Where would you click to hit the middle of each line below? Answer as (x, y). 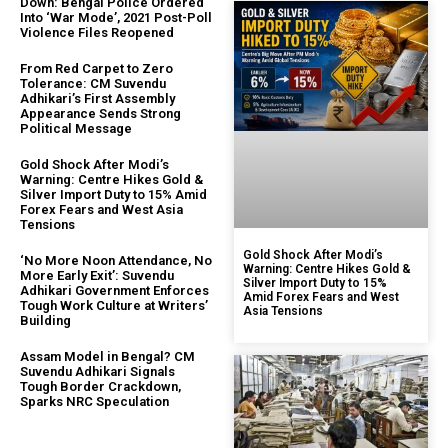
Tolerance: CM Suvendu (93, 84)
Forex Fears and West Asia (101, 210)
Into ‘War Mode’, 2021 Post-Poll (116, 18)
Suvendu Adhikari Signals (97, 372)
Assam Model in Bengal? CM (107, 357)
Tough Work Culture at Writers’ (114, 306)
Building (45, 321)
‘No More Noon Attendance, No (116, 261)
